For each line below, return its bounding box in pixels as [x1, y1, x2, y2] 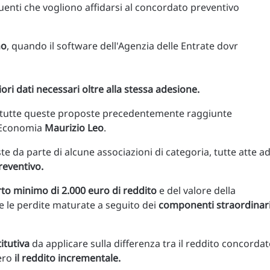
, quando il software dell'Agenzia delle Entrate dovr [7, 39, 238, 53]
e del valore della [157, 184, 236, 198]
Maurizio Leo [45, 121, 104, 135]
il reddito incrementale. [14, 251, 121, 265]
